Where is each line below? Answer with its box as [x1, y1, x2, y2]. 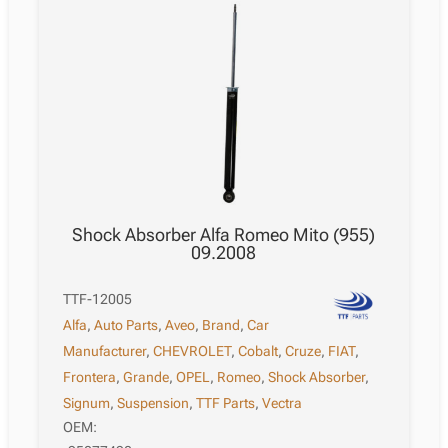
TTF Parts [196, 395, 256, 411]
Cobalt [238, 343, 279, 359]
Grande [123, 369, 170, 385]
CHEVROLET [153, 343, 232, 359]
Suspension [117, 395, 190, 411]
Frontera [63, 369, 117, 385]
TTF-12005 [63, 291, 133, 307]
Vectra [262, 395, 303, 411]
